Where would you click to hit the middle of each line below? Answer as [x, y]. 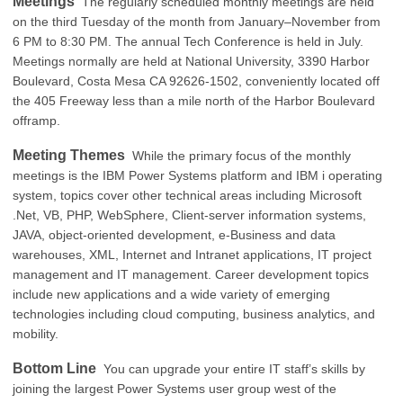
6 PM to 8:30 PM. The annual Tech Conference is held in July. [188, 41]
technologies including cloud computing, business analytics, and [194, 314]
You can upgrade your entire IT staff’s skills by [233, 369]
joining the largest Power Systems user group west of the [175, 389]
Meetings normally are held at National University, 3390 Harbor [191, 61]
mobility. [36, 334]
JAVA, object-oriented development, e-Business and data [174, 235]
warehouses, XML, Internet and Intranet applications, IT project [192, 255]
